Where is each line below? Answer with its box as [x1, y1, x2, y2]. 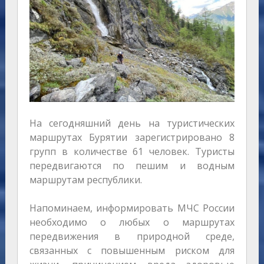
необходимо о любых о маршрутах [29, 216, 235, 229]
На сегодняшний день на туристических [29, 117, 235, 130]
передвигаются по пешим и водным [29, 159, 235, 173]
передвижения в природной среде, [29, 230, 235, 243]
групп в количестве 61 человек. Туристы [29, 145, 235, 159]
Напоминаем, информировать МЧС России [29, 202, 235, 215]
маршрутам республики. [29, 173, 142, 187]
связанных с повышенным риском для [29, 244, 235, 258]
